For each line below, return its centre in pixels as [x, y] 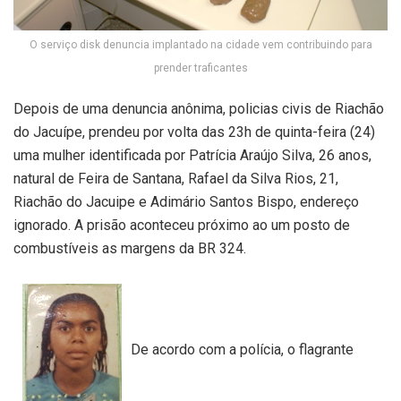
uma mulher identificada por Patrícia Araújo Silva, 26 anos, [192, 155]
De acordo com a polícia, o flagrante [242, 350]
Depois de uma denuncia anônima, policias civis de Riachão [199, 108]
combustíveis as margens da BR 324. [130, 248]
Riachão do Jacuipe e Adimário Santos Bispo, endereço [186, 201]
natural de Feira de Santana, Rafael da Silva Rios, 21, [176, 178]
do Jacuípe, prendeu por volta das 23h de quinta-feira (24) [194, 132]
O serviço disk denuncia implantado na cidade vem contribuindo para [200, 44]
